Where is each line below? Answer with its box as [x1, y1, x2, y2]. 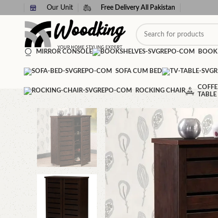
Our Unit [46, 4, 73, 11]
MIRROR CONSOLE [36, 49, 92, 55]
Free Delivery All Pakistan [100, 4, 175, 11]
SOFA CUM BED [115, 68, 162, 74]
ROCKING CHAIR [135, 88, 185, 94]
